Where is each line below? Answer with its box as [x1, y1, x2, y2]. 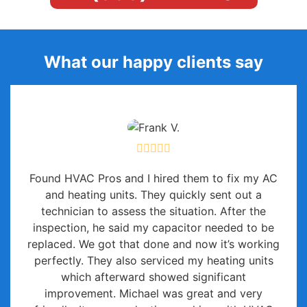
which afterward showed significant [61, 270, 246, 284]
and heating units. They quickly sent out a [45, 188, 262, 202]
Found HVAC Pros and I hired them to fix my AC [29, 171, 278, 186]
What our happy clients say [44, 52, 263, 73]
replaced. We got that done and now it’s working [27, 237, 280, 251]
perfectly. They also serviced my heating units [34, 254, 273, 268]
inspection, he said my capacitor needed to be [33, 221, 274, 235]
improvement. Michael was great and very [45, 286, 262, 301]
